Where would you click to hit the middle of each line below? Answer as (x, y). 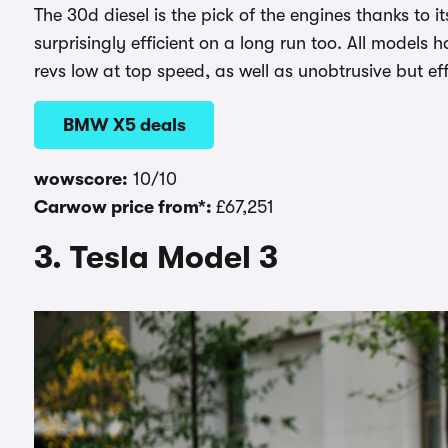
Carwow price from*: (125, 206)
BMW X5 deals (124, 124)
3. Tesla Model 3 (156, 257)
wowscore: (81, 178)
